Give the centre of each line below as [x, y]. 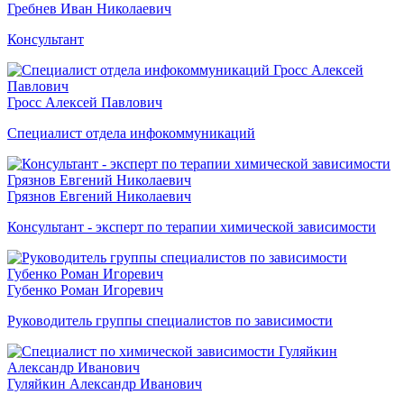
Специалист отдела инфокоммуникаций [131, 133]
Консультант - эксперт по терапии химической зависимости [192, 226]
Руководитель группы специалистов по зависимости [170, 320]
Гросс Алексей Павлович [85, 102]
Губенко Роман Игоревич [85, 289]
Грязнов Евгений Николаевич [99, 196]
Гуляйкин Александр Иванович [105, 383]
